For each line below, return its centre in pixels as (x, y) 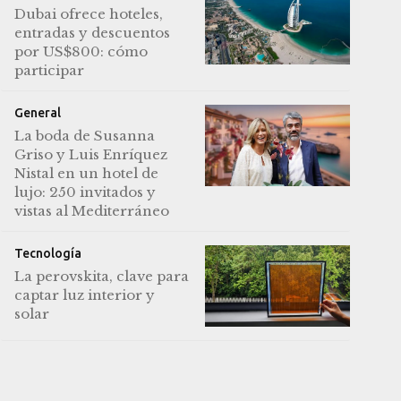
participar (49, 71)
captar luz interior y (84, 295)
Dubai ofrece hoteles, (88, 14)
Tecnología (47, 254)
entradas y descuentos (92, 33)
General (37, 113)
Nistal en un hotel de (86, 174)
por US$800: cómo (81, 52)
